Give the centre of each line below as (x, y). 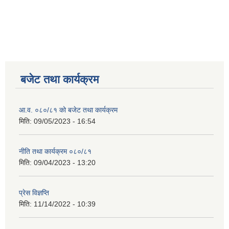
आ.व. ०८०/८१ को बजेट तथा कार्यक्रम (68, 110)
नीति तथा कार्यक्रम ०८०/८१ (55, 152)
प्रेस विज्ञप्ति (34, 193)
